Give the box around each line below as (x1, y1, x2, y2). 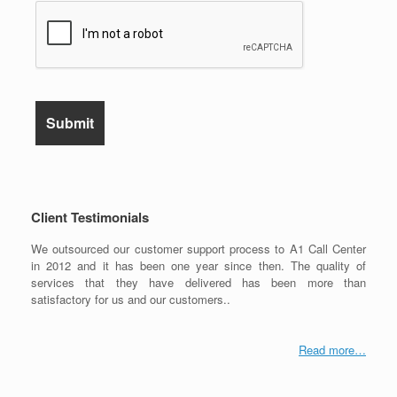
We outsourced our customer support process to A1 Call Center (31, 239, 366, 257)
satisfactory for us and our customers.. (31, 290, 230, 307)
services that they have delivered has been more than (31, 273, 366, 291)
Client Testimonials (31, 206, 149, 227)
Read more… (299, 341, 366, 359)
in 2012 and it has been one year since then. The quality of (31, 256, 366, 274)
